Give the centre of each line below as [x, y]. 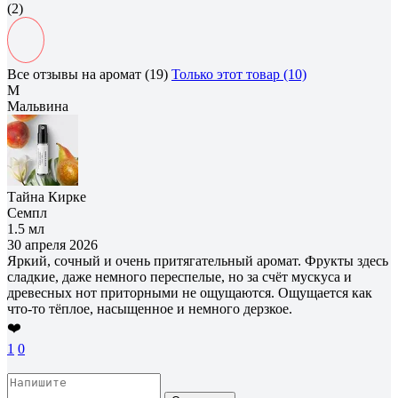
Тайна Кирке [47, 196]
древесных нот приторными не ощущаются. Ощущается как [190, 292]
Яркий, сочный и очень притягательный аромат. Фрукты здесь [198, 260]
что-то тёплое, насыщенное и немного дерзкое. [150, 308]
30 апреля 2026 [52, 244]
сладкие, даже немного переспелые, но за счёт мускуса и [179, 276]
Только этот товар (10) [239, 74]
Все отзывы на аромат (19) [88, 74]
